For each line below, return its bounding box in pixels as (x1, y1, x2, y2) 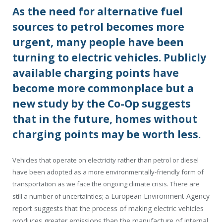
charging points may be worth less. (12, 127, 201, 141)
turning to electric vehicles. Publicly (12, 50, 206, 64)
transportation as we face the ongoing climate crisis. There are (12, 179, 200, 188)
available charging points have (12, 65, 179, 80)
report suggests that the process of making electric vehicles (12, 203, 204, 213)
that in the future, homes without (12, 111, 197, 126)
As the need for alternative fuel (12, 4, 183, 18)
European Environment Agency (109, 191, 210, 201)
